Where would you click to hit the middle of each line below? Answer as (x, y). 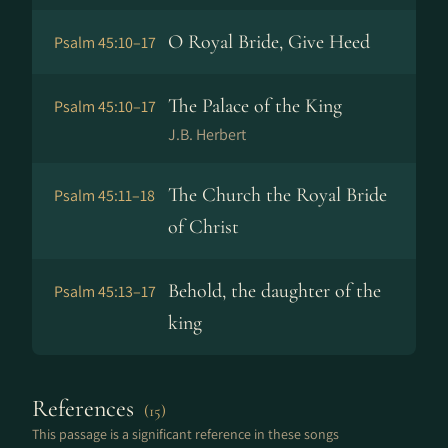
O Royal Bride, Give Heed (269, 42)
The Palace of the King (255, 106)
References (86, 408)
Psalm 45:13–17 (105, 291)
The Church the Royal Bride (277, 195)
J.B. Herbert (207, 134)
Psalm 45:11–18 (104, 195)
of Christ (203, 227)
